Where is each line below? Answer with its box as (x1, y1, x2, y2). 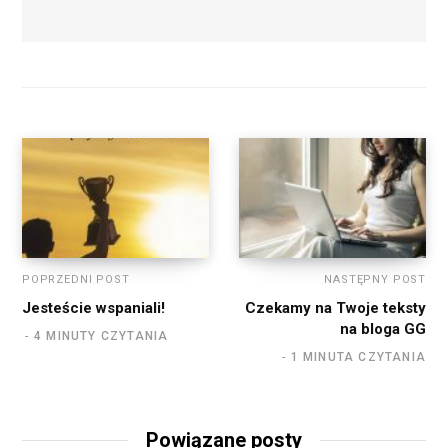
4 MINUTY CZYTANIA (34, 328, 169, 343)
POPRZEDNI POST (22, 272, 130, 286)
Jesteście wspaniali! (22, 298, 165, 317)
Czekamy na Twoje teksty (245, 298, 426, 317)
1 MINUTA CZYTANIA (290, 349, 426, 364)
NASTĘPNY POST (324, 272, 426, 286)
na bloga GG (340, 319, 426, 338)
